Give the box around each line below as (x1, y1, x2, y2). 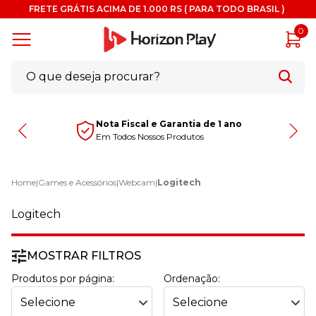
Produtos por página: (11, 272, 114, 286)
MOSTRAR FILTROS (27, 249, 141, 263)
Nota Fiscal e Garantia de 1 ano (95, 119, 242, 130)
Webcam (119, 177, 155, 188)
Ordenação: (164, 272, 220, 286)
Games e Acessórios (38, 177, 116, 188)
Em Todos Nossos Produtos (95, 131, 204, 142)
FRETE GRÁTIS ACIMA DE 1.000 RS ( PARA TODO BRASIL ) (29, 4, 287, 14)
